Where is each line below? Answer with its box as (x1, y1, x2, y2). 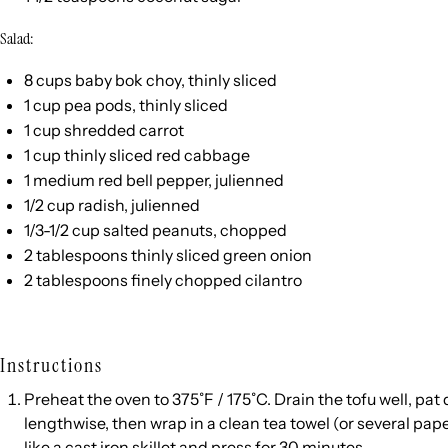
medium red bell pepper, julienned (30, 170, 284, 190)
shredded (61, 120, 139, 140)
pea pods (64, 95, 132, 115)
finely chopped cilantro (128, 270, 302, 290)
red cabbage (156, 145, 250, 165)
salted (100, 220, 152, 240)
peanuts (152, 220, 213, 240)
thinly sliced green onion (128, 245, 312, 265)
